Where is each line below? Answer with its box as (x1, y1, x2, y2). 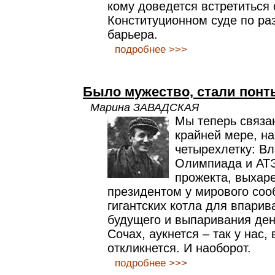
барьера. (107, 28, 158, 41)
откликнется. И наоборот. (107, 241, 251, 255)
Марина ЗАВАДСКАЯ (90, 101, 199, 114)
